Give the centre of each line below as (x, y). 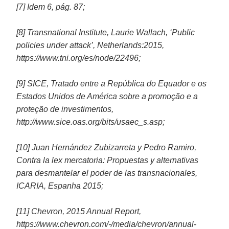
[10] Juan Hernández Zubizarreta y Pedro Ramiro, (107, 147)
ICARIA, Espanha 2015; (60, 186)
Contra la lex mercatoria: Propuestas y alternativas (108, 160)
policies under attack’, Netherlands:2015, (90, 45)
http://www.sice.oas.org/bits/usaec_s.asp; (91, 122)
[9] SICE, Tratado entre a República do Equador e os (112, 83)
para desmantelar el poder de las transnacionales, (107, 173)
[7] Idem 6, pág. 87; (51, 7)
